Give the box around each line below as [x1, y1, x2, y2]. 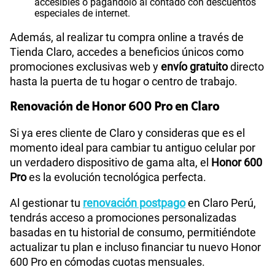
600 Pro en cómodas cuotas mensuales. [10, 255, 205, 268]
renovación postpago [83, 196, 185, 209]
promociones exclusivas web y [10, 60, 161, 73]
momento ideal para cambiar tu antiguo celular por [10, 141, 255, 154]
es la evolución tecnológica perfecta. [26, 170, 206, 184]
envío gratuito [161, 60, 228, 73]
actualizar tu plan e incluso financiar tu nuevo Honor [10, 240, 261, 254]
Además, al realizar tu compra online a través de [10, 30, 244, 44]
